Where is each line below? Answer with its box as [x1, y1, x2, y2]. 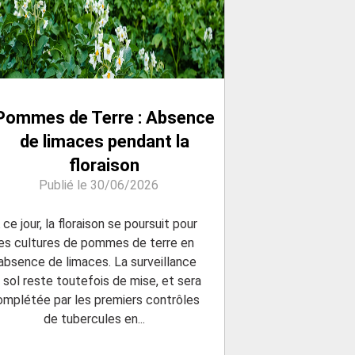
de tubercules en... [44, 311, 146, 327]
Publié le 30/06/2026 [38, 177, 158, 193]
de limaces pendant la [19, 132, 189, 152]
